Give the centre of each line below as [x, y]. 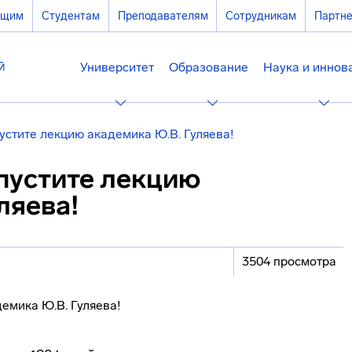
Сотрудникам [261, 16]
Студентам [70, 16]
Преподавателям [163, 16]
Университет [117, 67]
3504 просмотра [289, 261]
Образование [209, 67]
